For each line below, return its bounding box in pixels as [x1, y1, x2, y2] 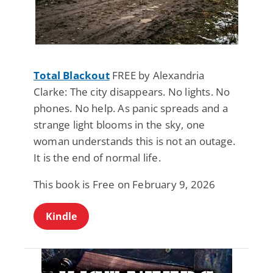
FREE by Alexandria [109, 68, 205, 82]
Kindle [46, 209, 77, 223]
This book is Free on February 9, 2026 [34, 177, 216, 191]
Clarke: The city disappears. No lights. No [34, 84, 230, 99]
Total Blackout [34, 68, 110, 82]
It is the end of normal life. [34, 150, 161, 165]
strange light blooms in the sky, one [34, 117, 205, 132]
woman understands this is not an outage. [34, 133, 236, 148]
